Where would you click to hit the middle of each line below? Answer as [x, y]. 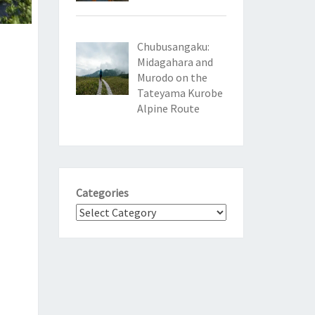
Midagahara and [175, 62]
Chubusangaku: [173, 47]
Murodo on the [172, 78]
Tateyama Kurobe [180, 93]
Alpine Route [168, 109]
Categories [102, 193]
